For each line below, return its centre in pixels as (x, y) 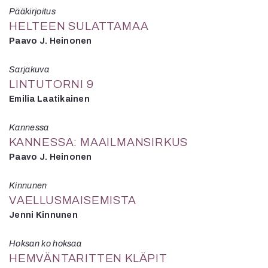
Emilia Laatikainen (50, 99)
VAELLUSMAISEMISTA (73, 200)
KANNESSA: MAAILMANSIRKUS (99, 142)
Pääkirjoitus (32, 11)
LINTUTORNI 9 (51, 84)
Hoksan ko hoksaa (45, 243)
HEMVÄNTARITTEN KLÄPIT (88, 258)
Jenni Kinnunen (43, 215)
